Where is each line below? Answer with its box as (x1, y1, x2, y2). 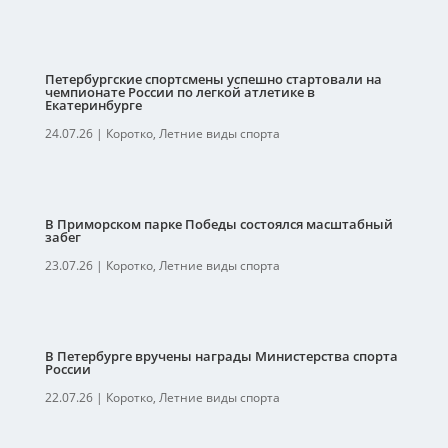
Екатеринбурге (44, 96, 142, 114)
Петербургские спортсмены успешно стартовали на (44, 70, 382, 88)
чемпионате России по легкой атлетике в (44, 83, 315, 101)
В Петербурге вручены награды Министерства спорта (44, 347, 398, 365)
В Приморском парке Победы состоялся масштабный (44, 215, 393, 233)
